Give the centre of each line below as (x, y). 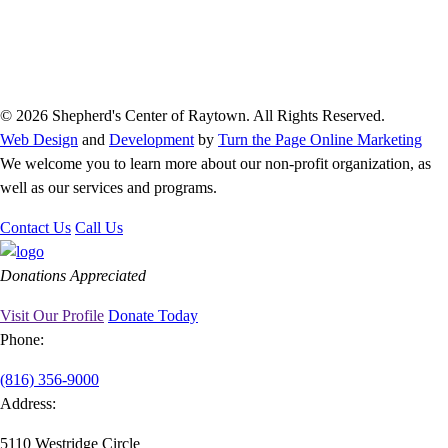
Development (151, 139)
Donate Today (153, 315)
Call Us (99, 227)
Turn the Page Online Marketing (320, 139)
